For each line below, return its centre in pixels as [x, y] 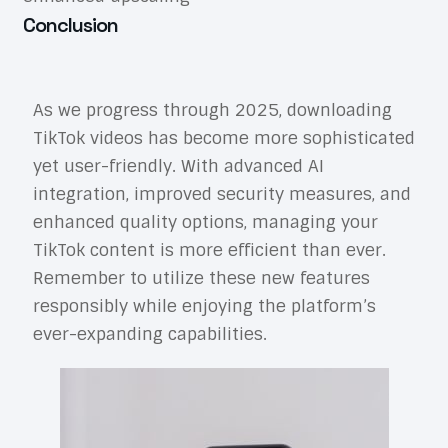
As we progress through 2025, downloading [212, 109]
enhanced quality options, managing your [205, 221]
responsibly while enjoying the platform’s [204, 305]
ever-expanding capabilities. [149, 333]
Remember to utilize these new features [201, 277]
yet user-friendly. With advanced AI [178, 165]
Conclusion [70, 24]
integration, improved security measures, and [221, 193]
